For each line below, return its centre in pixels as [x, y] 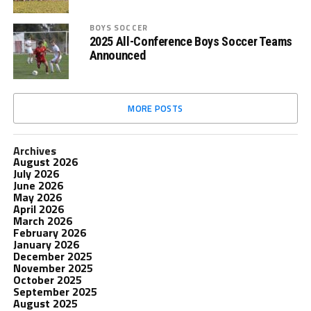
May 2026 [37, 197]
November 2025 [53, 268]
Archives [34, 151]
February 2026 [49, 233]
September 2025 [55, 292]
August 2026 [45, 162]
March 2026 [42, 221]
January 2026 [46, 244]
